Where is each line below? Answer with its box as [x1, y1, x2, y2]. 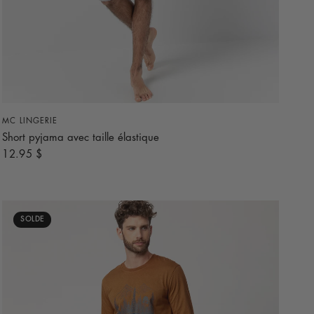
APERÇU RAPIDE [107, 113, 175, 121]
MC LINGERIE [2, 116, 58, 125]
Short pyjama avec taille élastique [2, 132, 160, 143]
